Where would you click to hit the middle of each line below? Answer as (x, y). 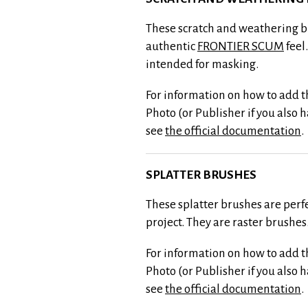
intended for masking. (202, 65)
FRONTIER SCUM (241, 47)
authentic (172, 47)
